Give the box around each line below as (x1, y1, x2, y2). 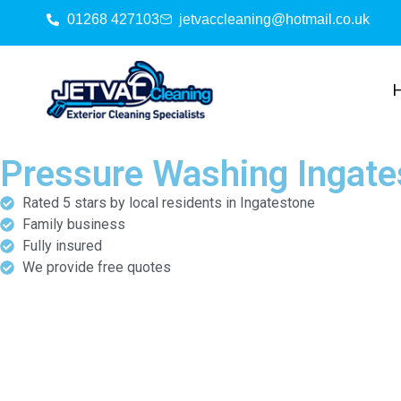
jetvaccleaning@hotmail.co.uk (179, 12, 370, 27)
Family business (22, 215, 125, 233)
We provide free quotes (22, 258, 171, 276)
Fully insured (22, 236, 102, 254)
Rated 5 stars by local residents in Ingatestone (22, 193, 315, 211)
